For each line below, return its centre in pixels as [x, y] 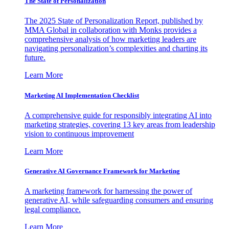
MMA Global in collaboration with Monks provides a [111, 30]
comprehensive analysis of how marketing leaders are [110, 39]
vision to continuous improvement [79, 133]
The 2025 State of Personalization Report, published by [114, 21]
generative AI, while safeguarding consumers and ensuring [119, 200]
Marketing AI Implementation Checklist [82, 95]
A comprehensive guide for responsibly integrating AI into [118, 115]
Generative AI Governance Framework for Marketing [102, 171]
